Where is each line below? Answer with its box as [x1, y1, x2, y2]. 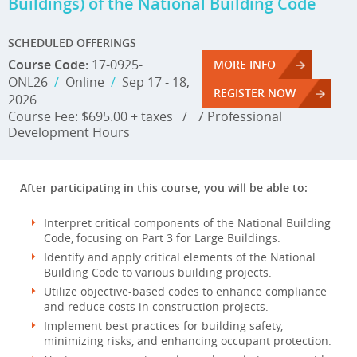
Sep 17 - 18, [116, 73, 190, 91]
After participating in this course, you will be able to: [20, 180, 308, 195]
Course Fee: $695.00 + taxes [8, 108, 182, 125]
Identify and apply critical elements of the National [44, 249, 316, 265]
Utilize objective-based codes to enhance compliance [44, 284, 327, 299]
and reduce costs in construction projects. [44, 299, 269, 314]
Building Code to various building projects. [44, 265, 272, 280]
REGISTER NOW [214, 85, 296, 100]
